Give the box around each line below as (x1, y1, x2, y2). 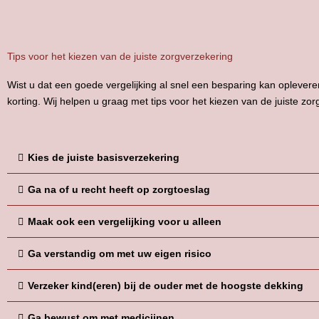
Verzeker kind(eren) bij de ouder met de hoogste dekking (28, 279, 303, 291)
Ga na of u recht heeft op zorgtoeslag (28, 183, 210, 195)
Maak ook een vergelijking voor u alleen (28, 215, 221, 227)
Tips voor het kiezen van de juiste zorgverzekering (7, 51, 233, 62)
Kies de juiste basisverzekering (28, 151, 179, 163)
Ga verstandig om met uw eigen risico (28, 247, 211, 259)
